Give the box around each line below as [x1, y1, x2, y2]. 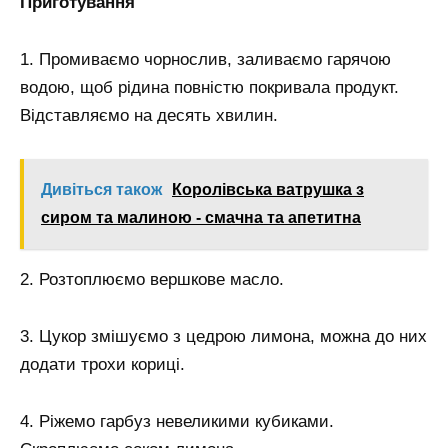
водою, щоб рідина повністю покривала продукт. [20, 78, 399, 98]
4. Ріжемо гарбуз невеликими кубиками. [20, 412, 334, 432]
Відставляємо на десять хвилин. [20, 106, 278, 126]
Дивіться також [41, 181, 162, 199]
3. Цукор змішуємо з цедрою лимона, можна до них [20, 327, 427, 347]
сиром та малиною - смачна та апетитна [41, 209, 361, 227]
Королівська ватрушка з [172, 181, 364, 199]
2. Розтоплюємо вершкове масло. [20, 270, 284, 290]
